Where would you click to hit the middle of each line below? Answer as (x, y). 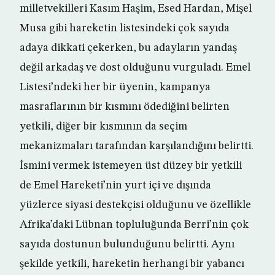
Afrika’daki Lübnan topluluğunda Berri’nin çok (134, 225)
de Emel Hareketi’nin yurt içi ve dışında (115, 186)
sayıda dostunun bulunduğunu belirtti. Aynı (127, 245)
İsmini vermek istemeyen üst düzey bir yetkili (131, 166)
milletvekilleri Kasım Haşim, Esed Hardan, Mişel (136, 9)
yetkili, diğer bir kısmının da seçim (103, 127)
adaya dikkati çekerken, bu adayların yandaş (128, 48)
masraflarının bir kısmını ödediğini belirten (125, 107)
